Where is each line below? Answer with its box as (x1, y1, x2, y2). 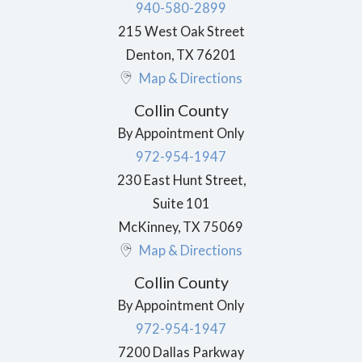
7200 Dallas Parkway (118, 344, 244, 360)
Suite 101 (152, 196, 210, 211)
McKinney (119, 219, 178, 234)
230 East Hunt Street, (116, 172, 246, 187)
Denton (125, 46, 171, 62)
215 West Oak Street (117, 23, 245, 39)
